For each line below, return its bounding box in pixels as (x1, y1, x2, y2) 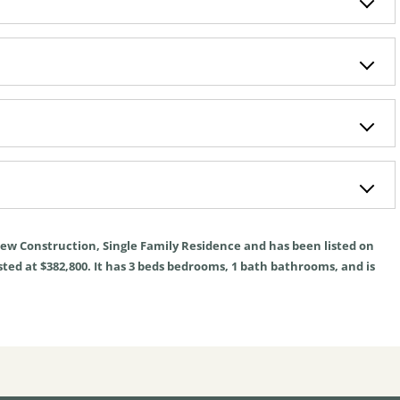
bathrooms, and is (268, 257, 375, 274)
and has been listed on (241, 237, 374, 254)
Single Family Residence (103, 237, 241, 254)
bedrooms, (164, 257, 231, 274)
